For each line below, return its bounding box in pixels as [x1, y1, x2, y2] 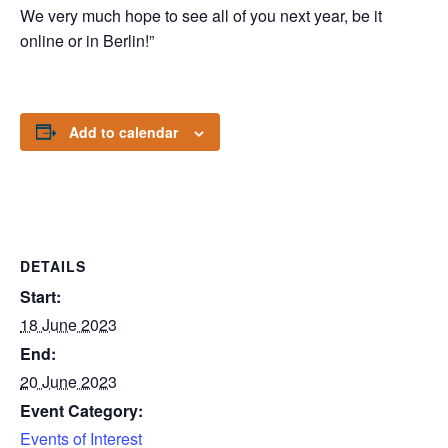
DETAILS [20, 255, 86, 276]
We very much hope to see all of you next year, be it [20, 3, 382, 27]
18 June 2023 [20, 312, 117, 336]
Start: [20, 284, 61, 308]
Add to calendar [69, 121, 178, 142]
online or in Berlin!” [20, 28, 154, 52]
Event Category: [20, 398, 143, 422]
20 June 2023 [20, 369, 117, 393]
